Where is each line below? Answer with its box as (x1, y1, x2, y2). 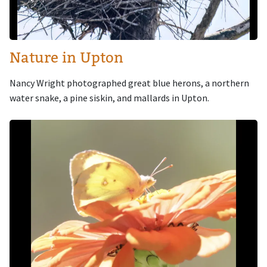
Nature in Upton (10, 48, 123, 67)
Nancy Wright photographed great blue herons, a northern (10, 76, 249, 89)
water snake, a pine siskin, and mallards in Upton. (10, 91, 209, 104)
